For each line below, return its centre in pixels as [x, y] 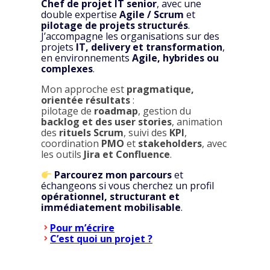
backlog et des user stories [106, 122]
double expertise [80, 15]
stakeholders [170, 144]
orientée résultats [86, 100]
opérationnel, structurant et [110, 197]
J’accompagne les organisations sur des [130, 36]
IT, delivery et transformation [149, 47]
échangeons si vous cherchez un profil [127, 186]
